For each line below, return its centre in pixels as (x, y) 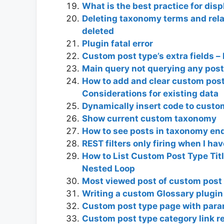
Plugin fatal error (117, 43)
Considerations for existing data (150, 93)
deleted (98, 31)
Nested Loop (108, 168)
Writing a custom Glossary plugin (152, 193)
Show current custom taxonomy (149, 118)
